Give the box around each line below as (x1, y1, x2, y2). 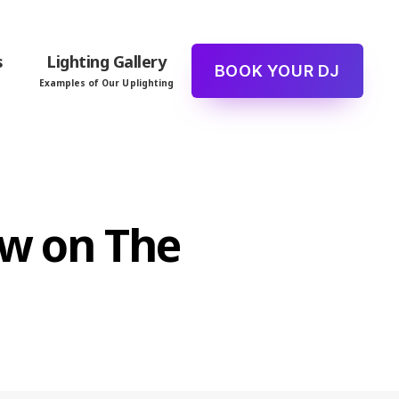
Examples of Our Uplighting (38, 76, 174, 89)
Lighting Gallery (46, 50, 167, 72)
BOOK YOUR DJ (214, 61, 341, 80)
